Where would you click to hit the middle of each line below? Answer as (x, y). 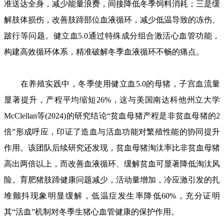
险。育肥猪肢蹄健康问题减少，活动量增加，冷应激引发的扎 (112, 180)
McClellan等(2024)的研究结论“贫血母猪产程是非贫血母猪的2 (112, 116)
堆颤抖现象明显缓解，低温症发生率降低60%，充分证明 (112, 196)
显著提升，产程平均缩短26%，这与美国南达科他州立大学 (112, 100)
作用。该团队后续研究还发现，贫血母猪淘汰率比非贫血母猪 (112, 148)
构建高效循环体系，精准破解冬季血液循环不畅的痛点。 (104, 52)
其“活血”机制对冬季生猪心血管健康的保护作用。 (91, 212)
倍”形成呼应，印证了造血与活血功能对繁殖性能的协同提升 (112, 132)
